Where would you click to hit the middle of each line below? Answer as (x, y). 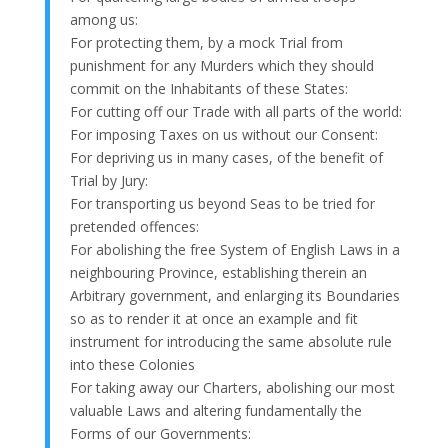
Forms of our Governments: (160, 433)
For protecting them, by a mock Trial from (206, 42)
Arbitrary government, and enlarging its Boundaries (234, 295)
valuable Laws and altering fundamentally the (215, 410)
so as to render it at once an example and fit (213, 318)
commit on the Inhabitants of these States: (208, 88)
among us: (103, 19)
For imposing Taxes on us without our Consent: (223, 134)
